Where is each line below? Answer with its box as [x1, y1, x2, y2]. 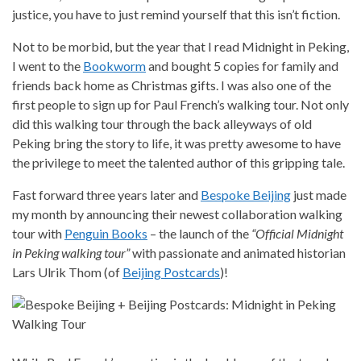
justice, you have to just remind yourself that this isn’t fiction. [12, 6, 340, 22]
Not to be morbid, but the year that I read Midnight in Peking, [12, 38, 349, 54]
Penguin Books [64, 225, 147, 241]
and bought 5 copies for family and [146, 57, 338, 73]
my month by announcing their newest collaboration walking [12, 205, 342, 222]
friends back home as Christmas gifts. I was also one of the [12, 77, 331, 93]
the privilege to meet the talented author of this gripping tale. [12, 154, 345, 170]
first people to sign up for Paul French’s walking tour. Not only [12, 96, 349, 112]
